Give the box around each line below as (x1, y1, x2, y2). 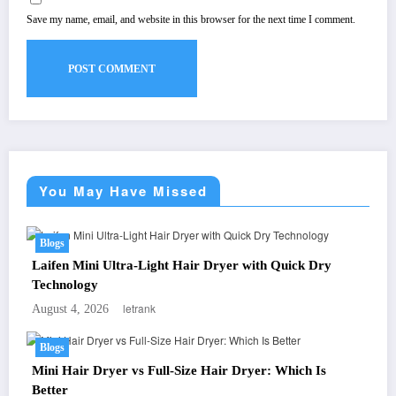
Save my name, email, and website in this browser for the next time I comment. (27, 12, 355, 26)
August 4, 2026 (32, 302, 109, 316)
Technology (32, 278, 98, 293)
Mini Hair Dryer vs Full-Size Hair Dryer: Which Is (32, 362, 326, 377)
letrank (123, 301, 156, 316)
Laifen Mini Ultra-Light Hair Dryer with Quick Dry (32, 258, 331, 273)
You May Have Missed (39, 181, 208, 202)
